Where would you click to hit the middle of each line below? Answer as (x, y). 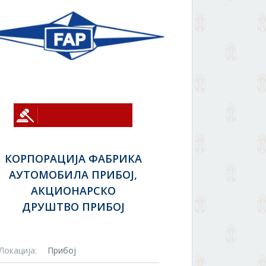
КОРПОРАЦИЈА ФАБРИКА (73, 159)
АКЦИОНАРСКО (73, 191)
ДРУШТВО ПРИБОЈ (73, 207)
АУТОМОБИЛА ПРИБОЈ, (73, 175)
